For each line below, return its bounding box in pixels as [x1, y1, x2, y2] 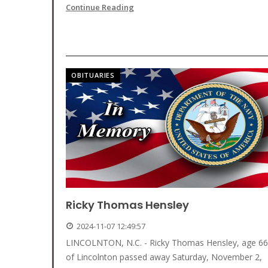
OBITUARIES [71, 71, 115, 80]
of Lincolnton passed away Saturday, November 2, [66, 251, 262, 263]
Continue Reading [66, 2, 134, 13]
